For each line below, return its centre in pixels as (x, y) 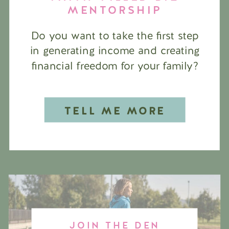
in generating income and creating (115, 51)
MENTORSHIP (115, 10)
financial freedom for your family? (115, 66)
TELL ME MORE (115, 111)
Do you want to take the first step (115, 36)
